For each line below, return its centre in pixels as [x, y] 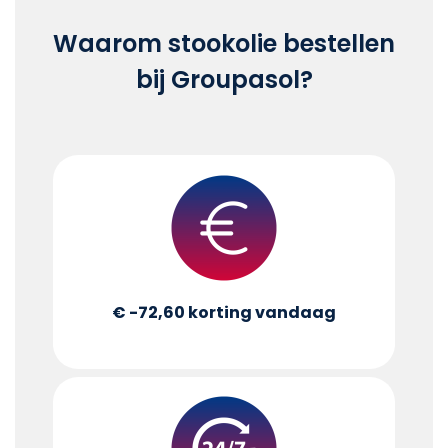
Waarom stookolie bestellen [224, 43]
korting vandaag [262, 312]
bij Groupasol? [224, 79]
